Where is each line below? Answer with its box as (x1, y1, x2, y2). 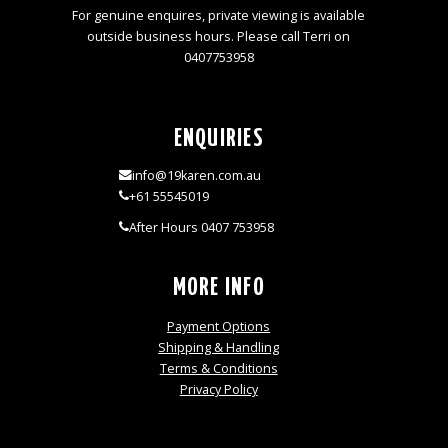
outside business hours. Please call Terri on (87, 27, 351, 45)
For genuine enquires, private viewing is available (72, 6, 366, 24)
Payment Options (167, 318, 271, 336)
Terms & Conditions (159, 360, 278, 378)
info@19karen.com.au (131, 166, 261, 184)
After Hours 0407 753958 (128, 218, 274, 236)
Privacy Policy (179, 381, 258, 399)
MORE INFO (172, 275, 265, 300)
